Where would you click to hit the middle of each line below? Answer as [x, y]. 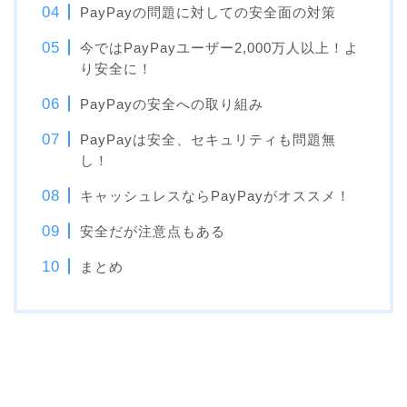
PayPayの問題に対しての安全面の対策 [208, 12]
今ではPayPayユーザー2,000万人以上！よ [220, 48]
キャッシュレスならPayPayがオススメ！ [216, 196]
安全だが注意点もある [153, 231]
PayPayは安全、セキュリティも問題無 [208, 139]
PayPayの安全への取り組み [172, 104]
